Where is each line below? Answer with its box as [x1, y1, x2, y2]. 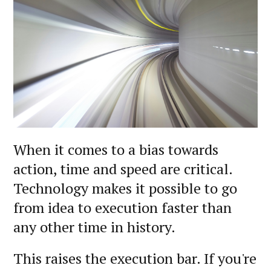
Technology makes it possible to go [13, 178, 237, 198]
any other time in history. [13, 217, 175, 237]
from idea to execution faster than [13, 197, 232, 217]
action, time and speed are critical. [13, 158, 232, 178]
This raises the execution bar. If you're [13, 248, 256, 268]
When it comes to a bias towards [13, 139, 218, 159]
